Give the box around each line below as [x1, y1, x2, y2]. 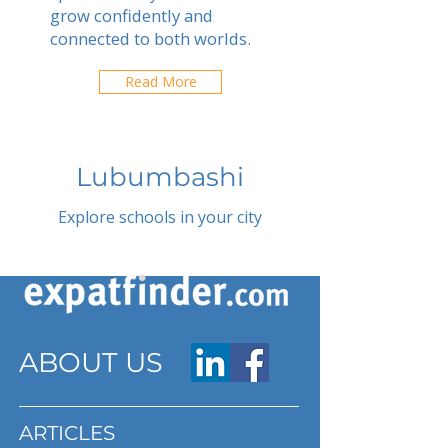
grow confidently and [50, 4, 213, 27]
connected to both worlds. [50, 27, 251, 50]
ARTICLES [19, 421, 115, 445]
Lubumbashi [76, 161, 244, 193]
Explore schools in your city [58, 206, 262, 228]
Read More [124, 72, 197, 91]
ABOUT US [19, 346, 163, 379]
